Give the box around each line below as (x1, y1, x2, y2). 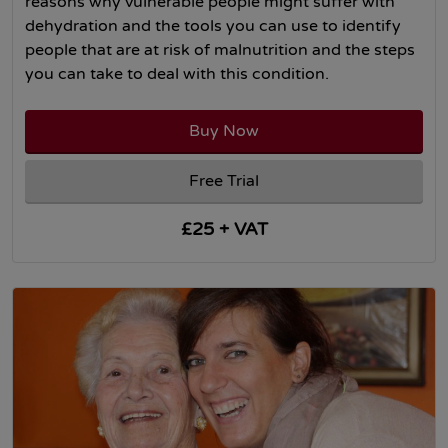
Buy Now (189, 121, 259, 141)
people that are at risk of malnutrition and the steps (25, 40, 415, 60)
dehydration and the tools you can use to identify (25, 16, 401, 36)
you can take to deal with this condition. (25, 64, 329, 84)
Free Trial (189, 171, 259, 191)
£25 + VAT (180, 218, 268, 241)
